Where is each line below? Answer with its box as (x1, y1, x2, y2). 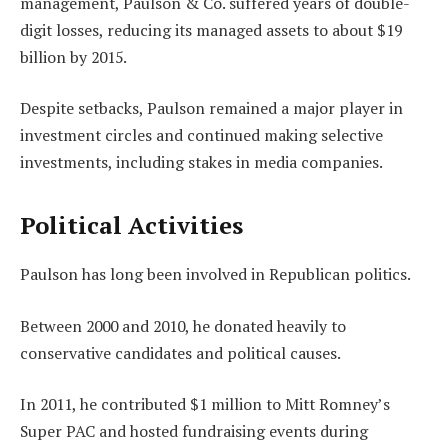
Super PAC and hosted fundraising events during (20, 420, 368, 443)
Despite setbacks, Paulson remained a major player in (20, 97, 403, 120)
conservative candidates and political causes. (20, 341, 341, 364)
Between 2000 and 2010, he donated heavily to (20, 314, 346, 337)
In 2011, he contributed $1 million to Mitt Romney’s (20, 393, 390, 416)
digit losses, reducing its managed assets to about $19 (20, 18, 402, 41)
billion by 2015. (20, 45, 127, 68)
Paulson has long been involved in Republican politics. (20, 263, 411, 286)
